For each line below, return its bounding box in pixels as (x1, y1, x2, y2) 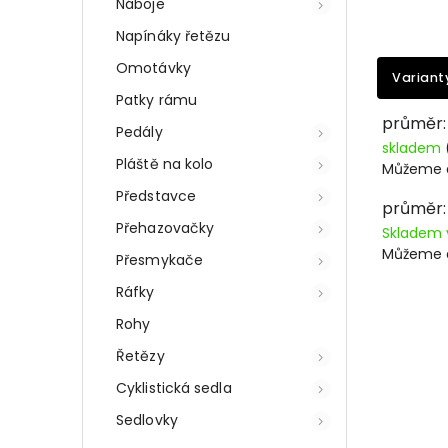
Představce (116, 185, 196, 206)
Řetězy (116, 345, 165, 366)
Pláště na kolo (116, 153, 214, 174)
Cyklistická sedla (116, 377, 232, 398)
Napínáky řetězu (116, 25, 231, 46)
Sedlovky (116, 409, 178, 430)
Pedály (116, 121, 163, 142)
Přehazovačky (116, 217, 215, 238)
